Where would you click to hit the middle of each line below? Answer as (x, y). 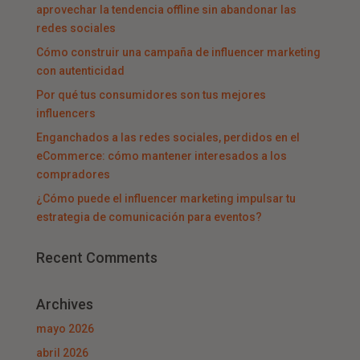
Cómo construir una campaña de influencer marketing (178, 52)
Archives (64, 304)
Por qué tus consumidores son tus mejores (151, 94)
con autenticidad (80, 70)
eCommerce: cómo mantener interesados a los (161, 155)
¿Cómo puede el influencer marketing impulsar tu (166, 198)
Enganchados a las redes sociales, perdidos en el (168, 137)
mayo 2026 (65, 328)
